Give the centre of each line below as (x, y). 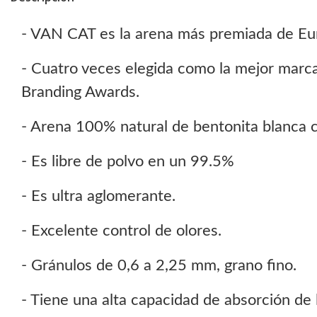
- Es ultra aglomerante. (98, 196)
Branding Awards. (80, 92)
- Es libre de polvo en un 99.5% (128, 161)
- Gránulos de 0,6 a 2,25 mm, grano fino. (159, 265)
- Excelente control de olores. (121, 231)
